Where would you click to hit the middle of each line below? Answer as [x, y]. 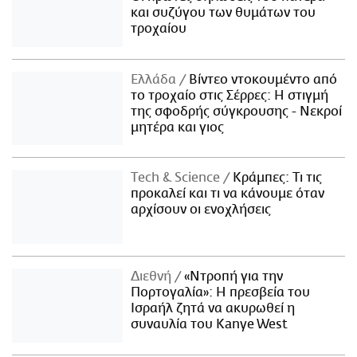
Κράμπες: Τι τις [276, 178]
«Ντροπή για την [232, 277]
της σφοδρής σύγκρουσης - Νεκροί [237, 111]
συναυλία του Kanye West [210, 325]
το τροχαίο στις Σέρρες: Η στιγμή [230, 95]
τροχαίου [159, 28]
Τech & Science [177, 178]
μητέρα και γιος [178, 127]
